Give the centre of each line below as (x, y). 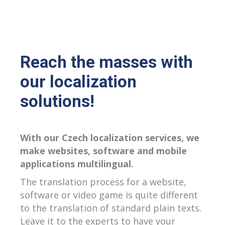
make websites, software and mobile (103, 151)
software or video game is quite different (109, 195)
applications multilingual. (77, 164)
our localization (78, 82)
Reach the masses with (106, 62)
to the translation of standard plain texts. (111, 208)
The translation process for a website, (103, 182)
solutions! (57, 101)
